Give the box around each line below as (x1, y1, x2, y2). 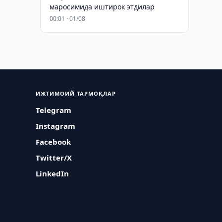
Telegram (36, 105, 72, 115)
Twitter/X (36, 153, 72, 163)
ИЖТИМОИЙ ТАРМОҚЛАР (36, 90, 116, 97)
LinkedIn (36, 168, 69, 178)
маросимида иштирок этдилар (49, 2, 155, 11)
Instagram (36, 121, 76, 131)
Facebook (36, 137, 71, 147)
